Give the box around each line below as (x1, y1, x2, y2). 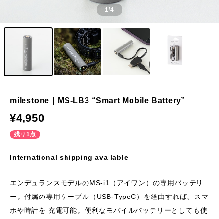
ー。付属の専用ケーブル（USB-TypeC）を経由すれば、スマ (10, 193, 209, 200)
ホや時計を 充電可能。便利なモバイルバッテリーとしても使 (10, 206, 208, 214)
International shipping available (10, 153, 129, 161)
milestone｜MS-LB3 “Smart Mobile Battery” (10, 96, 186, 105)
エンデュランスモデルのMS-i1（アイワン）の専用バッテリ (10, 179, 204, 187)
